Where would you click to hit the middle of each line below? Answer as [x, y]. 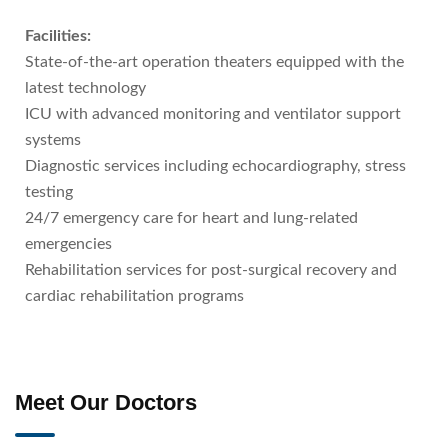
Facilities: [58, 36]
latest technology [85, 88]
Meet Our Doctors [106, 402]
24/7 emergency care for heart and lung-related [191, 218]
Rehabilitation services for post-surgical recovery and [211, 270]
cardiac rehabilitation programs [134, 296]
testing [49, 192]
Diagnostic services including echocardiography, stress [215, 166]
